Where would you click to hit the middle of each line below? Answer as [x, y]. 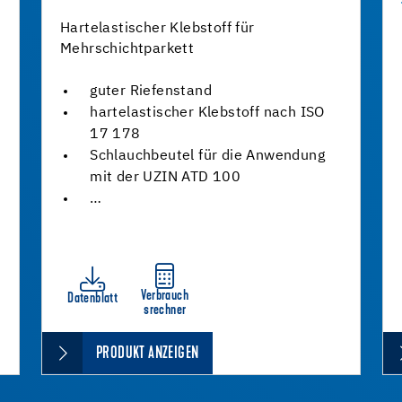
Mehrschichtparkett [127, 49]
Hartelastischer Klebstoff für [157, 29]
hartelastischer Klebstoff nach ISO [207, 113]
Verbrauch [165, 296]
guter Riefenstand [151, 92]
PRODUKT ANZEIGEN [148, 354]
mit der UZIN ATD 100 [166, 178]
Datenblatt [93, 299]
